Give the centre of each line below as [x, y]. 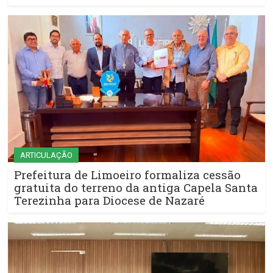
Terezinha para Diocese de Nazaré [109, 200]
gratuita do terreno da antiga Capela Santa [136, 187]
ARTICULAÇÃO [46, 155]
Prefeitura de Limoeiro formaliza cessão [127, 174]
